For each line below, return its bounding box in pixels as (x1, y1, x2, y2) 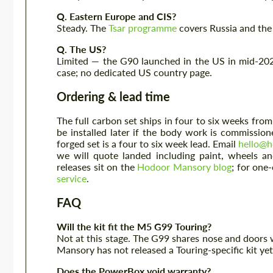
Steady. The (57, 22, 108, 34)
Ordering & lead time (57, 89, 170, 104)
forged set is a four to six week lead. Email (57, 138, 238, 149)
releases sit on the (57, 161, 138, 172)
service (57, 172, 87, 184)
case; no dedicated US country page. (57, 66, 212, 78)
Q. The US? (57, 43, 106, 55)
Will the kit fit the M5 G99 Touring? (57, 221, 211, 232)
